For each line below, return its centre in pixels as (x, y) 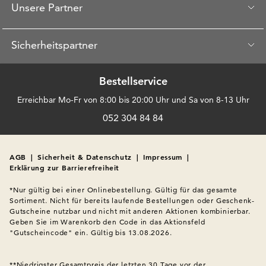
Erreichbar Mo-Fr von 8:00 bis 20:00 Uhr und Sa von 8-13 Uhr (133, 99)
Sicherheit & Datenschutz (85, 156)
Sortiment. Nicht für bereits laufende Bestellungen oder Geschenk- (132, 200)
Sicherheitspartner (54, 45)
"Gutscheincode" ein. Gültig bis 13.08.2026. (91, 232)
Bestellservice (133, 81)
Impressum (163, 156)
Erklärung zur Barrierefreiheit (64, 167)
